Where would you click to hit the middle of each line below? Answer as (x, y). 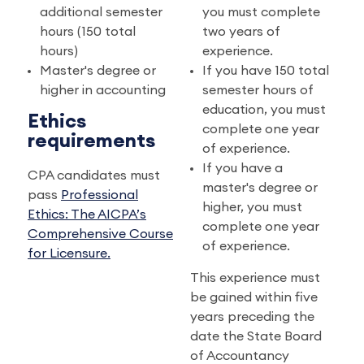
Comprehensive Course (100, 234)
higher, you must (252, 208)
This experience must (255, 278)
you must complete (261, 13)
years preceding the (252, 317)
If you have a (242, 169)
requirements (91, 142)
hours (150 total (88, 32)
